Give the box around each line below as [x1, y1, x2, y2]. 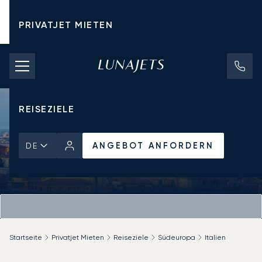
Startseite [9, 233, 42, 242]
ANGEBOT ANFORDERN [92, 140, 214, 151]
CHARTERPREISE [19, 47, 102, 58]
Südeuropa [158, 233, 195, 242]
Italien [205, 233, 226, 242]
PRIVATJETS [19, 75, 78, 87]
